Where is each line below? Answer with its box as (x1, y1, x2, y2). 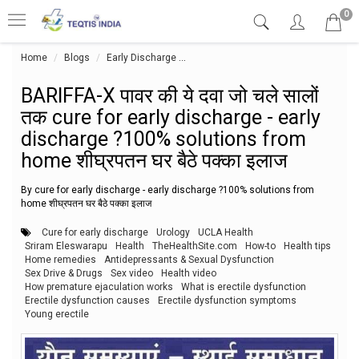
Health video (161, 267, 216, 279)
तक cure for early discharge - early (21, 106, 321, 129)
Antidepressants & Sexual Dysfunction (104, 253, 274, 265)
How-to (245, 240, 276, 252)
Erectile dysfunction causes (25, 294, 150, 306)
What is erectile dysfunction (181, 280, 306, 292)
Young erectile (25, 308, 89, 320)
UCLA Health (198, 226, 253, 238)
